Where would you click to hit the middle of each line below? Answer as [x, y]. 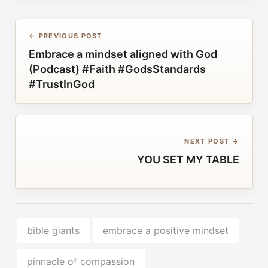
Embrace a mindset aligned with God [123, 54]
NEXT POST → [212, 141]
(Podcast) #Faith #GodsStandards [117, 69]
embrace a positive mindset [165, 230]
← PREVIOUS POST [66, 36]
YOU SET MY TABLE [188, 160]
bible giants [53, 230]
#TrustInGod [62, 84]
